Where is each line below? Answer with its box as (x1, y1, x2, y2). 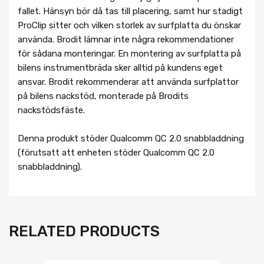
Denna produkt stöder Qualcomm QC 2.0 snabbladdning (18, 133, 244, 144)
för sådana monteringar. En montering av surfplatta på (18, 48, 241, 59)
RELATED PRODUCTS (9, 222, 160, 240)
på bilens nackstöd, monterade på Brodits (18, 90, 189, 101)
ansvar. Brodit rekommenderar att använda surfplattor (18, 76, 239, 87)
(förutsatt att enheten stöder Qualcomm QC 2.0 (18, 147, 214, 158)
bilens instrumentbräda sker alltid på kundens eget (18, 62, 223, 73)
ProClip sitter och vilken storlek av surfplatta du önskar (18, 19, 241, 31)
